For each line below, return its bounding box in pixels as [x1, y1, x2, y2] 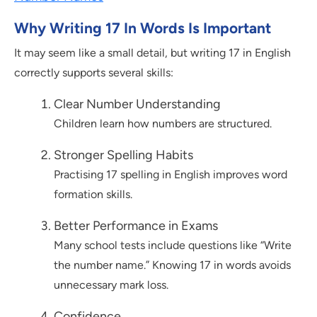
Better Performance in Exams [54, 218, 218, 234]
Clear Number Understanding [54, 96, 221, 113]
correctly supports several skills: [14, 66, 173, 80]
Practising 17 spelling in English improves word [54, 168, 287, 182]
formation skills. [54, 188, 132, 202]
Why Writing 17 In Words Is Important [14, 19, 271, 38]
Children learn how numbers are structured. [54, 117, 272, 131]
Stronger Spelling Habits [54, 147, 193, 163]
